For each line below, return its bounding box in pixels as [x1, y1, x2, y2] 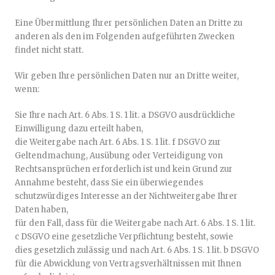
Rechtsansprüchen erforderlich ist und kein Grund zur [15, 164, 233, 174]
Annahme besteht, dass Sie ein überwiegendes [15, 177, 203, 188]
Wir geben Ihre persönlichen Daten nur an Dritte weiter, [15, 71, 239, 81]
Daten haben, [15, 204, 68, 215]
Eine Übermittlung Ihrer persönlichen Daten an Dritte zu [15, 18, 242, 28]
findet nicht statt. [15, 45, 83, 55]
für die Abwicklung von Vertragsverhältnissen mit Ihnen [15, 258, 241, 269]
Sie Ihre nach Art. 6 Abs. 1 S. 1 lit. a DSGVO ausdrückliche [15, 110, 235, 120]
